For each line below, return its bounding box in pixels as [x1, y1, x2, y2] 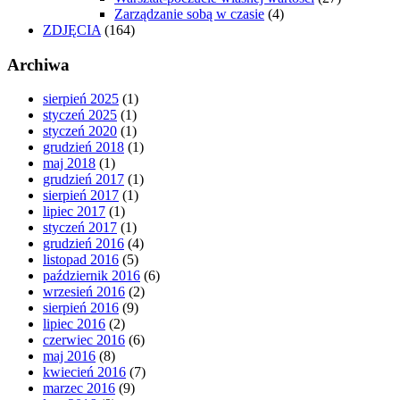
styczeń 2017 [43, 220, 117, 236]
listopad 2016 [43, 252, 119, 268]
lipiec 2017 [43, 204, 105, 220]
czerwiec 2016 [43, 332, 125, 348]
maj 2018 [43, 155, 96, 171]
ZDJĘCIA [43, 22, 101, 37]
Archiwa [7, 54, 70, 74]
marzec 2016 [43, 380, 115, 396]
